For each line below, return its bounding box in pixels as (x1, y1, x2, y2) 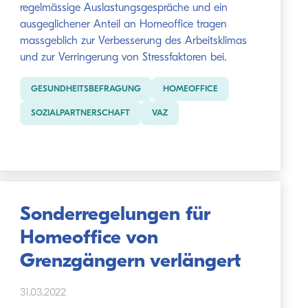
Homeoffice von (20, 228, 159, 248)
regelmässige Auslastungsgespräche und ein (20, 3, 228, 14)
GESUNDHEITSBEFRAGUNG (31, 85, 142, 93)
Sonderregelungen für (20, 205, 211, 225)
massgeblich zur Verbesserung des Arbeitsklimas (20, 36, 247, 47)
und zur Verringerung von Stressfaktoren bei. (20, 52, 227, 63)
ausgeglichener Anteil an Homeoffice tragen (20, 19, 228, 30)
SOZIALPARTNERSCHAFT (31, 109, 131, 118)
